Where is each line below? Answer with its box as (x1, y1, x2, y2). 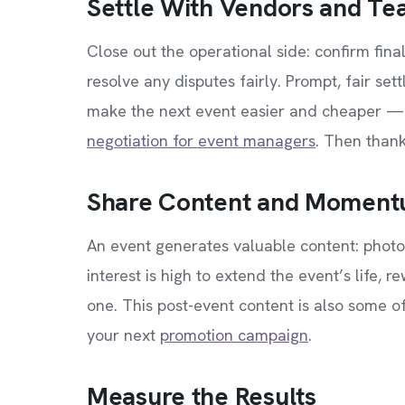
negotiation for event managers (87, 130, 316, 151)
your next (87, 325, 160, 345)
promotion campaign (160, 325, 308, 345)
